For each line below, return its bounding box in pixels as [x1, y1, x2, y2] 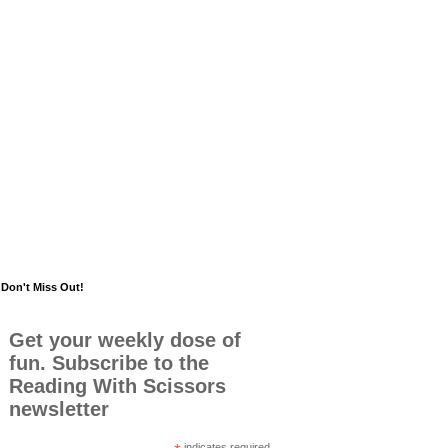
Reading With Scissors [9, 375, 227, 397]
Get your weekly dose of [9, 329, 242, 351]
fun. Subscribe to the [9, 352, 210, 374]
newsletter [9, 398, 110, 420]
